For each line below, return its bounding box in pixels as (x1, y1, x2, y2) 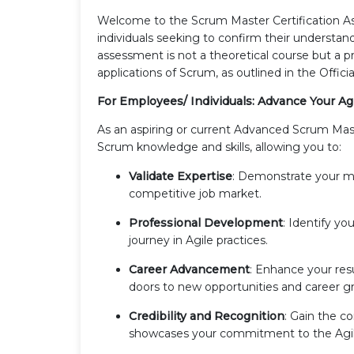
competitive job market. (129, 186, 262, 201)
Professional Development (129, 215, 283, 230)
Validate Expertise (129, 168, 232, 183)
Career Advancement (129, 262, 250, 277)
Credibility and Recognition (129, 308, 284, 323)
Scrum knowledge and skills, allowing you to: (97, 139, 341, 154)
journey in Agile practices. (129, 232, 268, 247)
